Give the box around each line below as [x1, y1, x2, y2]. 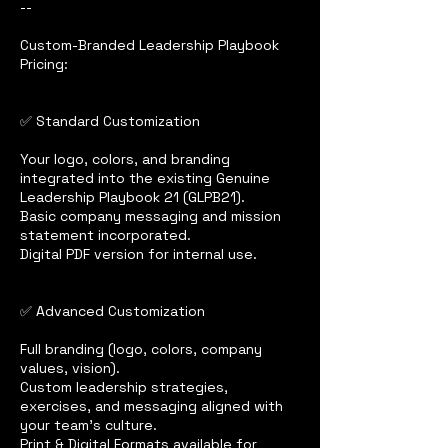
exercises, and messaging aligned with [20, 397, 283, 416]
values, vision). [20, 359, 120, 378]
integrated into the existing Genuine [20, 169, 270, 188]
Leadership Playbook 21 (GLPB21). [20, 188, 245, 207]
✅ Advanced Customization [20, 302, 205, 321]
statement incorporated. [20, 226, 191, 245]
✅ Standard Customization [20, 112, 200, 131]
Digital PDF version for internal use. [20, 245, 257, 264]
